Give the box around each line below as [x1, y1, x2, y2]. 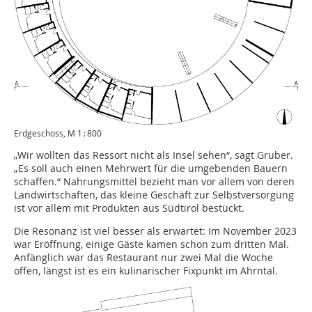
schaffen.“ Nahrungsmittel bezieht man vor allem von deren [14, 174, 295, 188]
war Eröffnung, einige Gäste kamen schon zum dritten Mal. [14, 237, 289, 251]
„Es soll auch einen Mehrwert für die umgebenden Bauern [14, 161, 288, 175]
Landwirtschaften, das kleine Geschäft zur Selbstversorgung [14, 187, 294, 201]
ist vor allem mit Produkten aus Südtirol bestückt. [14, 201, 244, 214]
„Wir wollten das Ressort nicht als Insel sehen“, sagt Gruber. [14, 148, 293, 162]
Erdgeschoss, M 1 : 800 [14, 127, 102, 139]
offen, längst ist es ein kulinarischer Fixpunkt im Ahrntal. [14, 263, 278, 277]
